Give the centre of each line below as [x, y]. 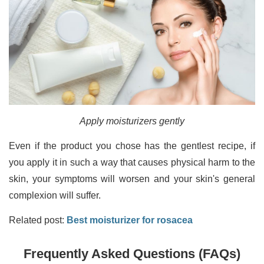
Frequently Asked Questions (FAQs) [132, 254]
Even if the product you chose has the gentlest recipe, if [132, 146]
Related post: [38, 220]
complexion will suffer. [55, 196]
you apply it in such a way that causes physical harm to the [132, 163]
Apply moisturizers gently [132, 121]
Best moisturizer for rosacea [130, 220]
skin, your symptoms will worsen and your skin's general [132, 179]
